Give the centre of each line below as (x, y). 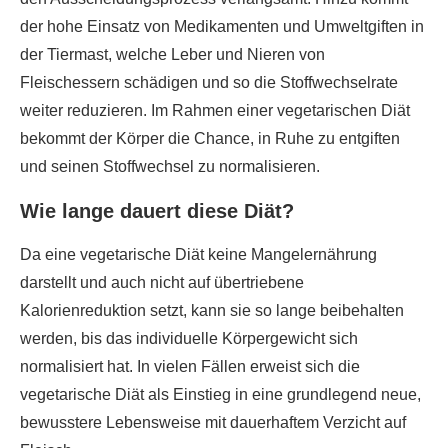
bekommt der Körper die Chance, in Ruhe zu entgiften (210, 138)
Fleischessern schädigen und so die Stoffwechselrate (209, 82)
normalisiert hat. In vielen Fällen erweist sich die (190, 366)
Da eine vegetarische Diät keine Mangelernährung (198, 254)
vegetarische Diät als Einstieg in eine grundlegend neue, (220, 394)
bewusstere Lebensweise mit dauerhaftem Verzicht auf (213, 422)
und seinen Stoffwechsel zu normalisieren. (170, 166)
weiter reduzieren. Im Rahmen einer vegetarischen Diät (215, 110)
